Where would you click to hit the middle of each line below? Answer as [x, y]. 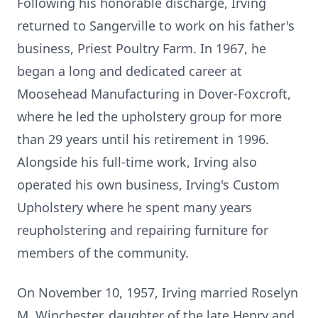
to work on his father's [225, 26]
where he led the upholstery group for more [149, 116]
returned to [53, 26]
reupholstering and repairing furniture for [143, 230]
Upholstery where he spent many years [135, 207]
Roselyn [275, 292]
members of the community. [103, 253]
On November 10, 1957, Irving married [134, 292]
